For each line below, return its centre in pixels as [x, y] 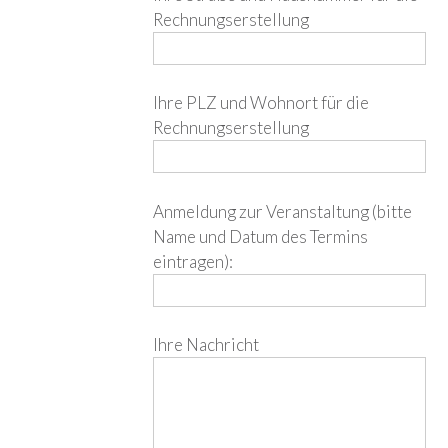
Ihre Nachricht [206, 345]
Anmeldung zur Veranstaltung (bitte [283, 211]
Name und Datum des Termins [261, 236]
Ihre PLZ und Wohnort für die [261, 103]
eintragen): [193, 261]
